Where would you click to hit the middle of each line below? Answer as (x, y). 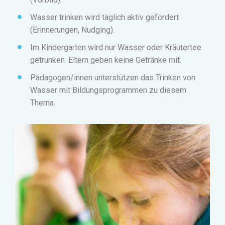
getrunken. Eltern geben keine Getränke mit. (106, 60)
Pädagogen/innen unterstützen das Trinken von (113, 78)
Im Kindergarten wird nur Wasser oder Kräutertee (116, 48)
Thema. (43, 103)
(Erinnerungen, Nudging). (72, 30)
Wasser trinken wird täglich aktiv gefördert (104, 18)
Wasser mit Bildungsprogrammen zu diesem (108, 90)
